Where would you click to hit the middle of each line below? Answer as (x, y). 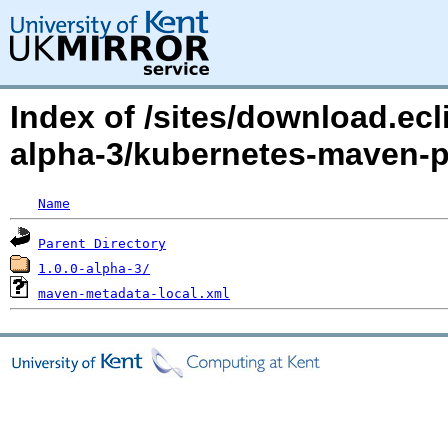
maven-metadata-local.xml (134, 293)
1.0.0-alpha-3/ (94, 268)
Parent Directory (102, 243)
